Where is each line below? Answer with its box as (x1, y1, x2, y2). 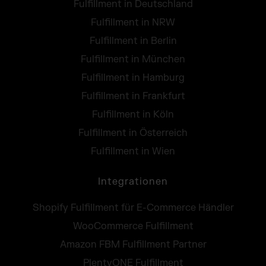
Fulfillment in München (81, 53, 185, 66)
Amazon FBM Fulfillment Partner (59, 239, 207, 251)
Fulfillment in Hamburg (81, 72, 185, 84)
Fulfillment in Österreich (78, 127, 188, 140)
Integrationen (98, 176, 168, 188)
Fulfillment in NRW (91, 17, 175, 29)
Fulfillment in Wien (91, 145, 175, 158)
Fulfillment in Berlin (89, 35, 177, 47)
